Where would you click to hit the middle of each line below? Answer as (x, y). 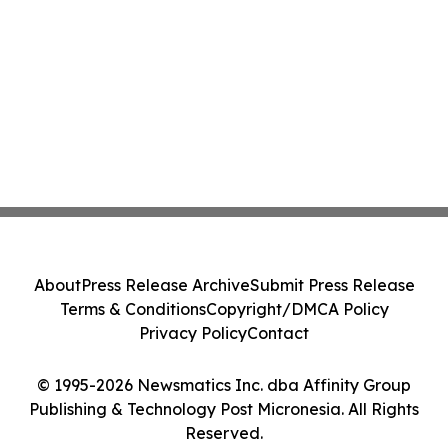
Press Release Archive (165, 285)
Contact (278, 333)
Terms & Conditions (132, 309)
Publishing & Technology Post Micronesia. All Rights (224, 409)
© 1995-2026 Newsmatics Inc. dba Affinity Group (224, 385)
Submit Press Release (332, 285)
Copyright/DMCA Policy (297, 309)
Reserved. (224, 433)
